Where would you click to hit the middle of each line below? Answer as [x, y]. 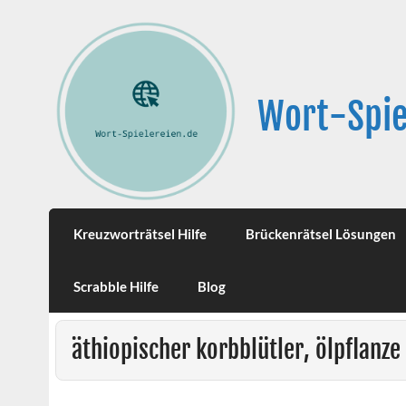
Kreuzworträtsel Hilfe [140, 234]
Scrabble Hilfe [116, 286]
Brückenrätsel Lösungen [320, 234]
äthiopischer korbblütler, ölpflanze [236, 350]
